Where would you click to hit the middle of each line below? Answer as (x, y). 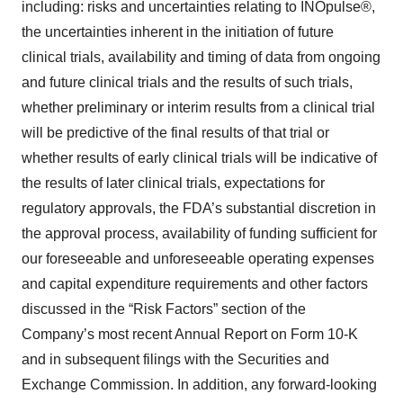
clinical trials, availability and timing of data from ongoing (201, 57)
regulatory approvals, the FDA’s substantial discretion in (199, 208)
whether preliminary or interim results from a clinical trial (198, 107)
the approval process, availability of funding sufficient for (199, 233)
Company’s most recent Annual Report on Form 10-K (190, 334)
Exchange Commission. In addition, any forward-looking (199, 385)
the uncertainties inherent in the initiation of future (178, 32)
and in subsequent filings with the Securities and (175, 359)
